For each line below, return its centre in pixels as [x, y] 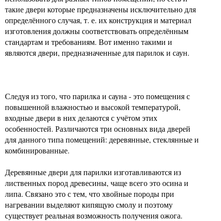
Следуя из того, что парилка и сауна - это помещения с [97, 96]
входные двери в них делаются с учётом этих [81, 118]
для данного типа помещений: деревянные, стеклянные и [102, 139]
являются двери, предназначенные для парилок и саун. [97, 53]
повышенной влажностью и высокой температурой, [93, 107]
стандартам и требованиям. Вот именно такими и [89, 42]
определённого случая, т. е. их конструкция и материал [98, 20]
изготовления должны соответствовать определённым [97, 31]
